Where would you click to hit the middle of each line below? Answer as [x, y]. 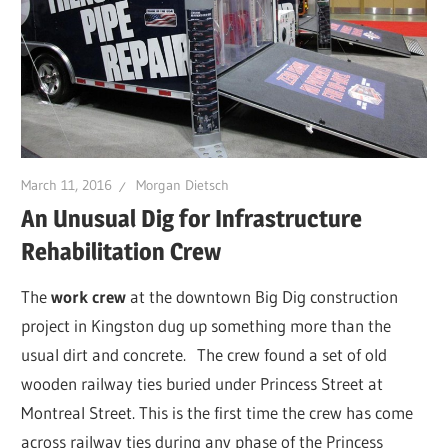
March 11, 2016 [67, 185]
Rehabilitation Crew [121, 252]
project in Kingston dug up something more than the [206, 325]
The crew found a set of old [292, 354]
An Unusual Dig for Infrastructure [192, 219]
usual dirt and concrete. [104, 354]
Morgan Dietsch [183, 185]
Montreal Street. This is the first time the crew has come [217, 412]
